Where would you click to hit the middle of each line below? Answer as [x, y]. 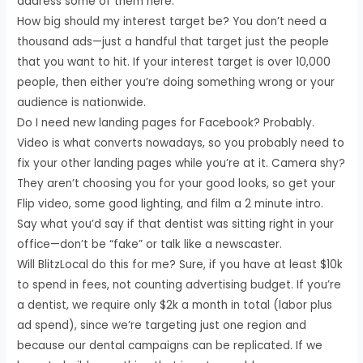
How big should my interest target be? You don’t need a [172, 21]
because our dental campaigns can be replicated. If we [170, 345]
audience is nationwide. [82, 102]
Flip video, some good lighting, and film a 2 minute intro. [171, 203]
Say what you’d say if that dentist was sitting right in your [176, 224]
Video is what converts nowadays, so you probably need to [181, 143]
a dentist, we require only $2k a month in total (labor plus [175, 305]
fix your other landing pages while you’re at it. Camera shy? [181, 163]
